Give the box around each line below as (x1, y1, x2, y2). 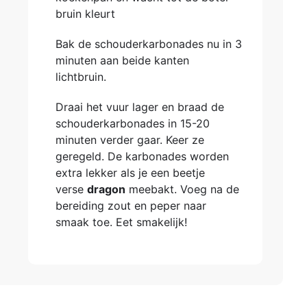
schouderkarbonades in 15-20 (55, 116, 210, 130)
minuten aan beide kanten (55, 53, 189, 67)
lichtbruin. (55, 70, 106, 84)
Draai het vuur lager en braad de (55, 100, 224, 114)
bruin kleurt (55, 7, 115, 21)
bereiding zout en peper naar (55, 199, 206, 212)
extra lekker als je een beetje (55, 166, 205, 180)
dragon (86, 182, 125, 196)
